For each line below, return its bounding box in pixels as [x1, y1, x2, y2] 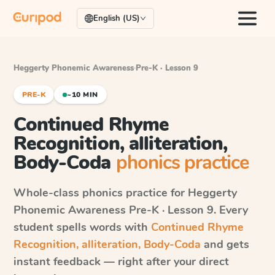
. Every [214, 203, 248, 217]
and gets [201, 237, 249, 252]
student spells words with [14, 220, 151, 234]
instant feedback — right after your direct [14, 254, 229, 269]
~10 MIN [67, 90, 98, 99]
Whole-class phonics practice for [14, 185, 188, 200]
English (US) [93, 13, 140, 24]
